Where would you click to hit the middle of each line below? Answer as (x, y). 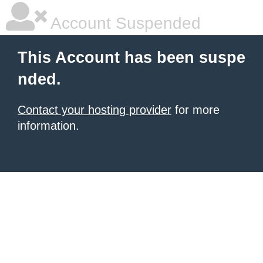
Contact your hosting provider (95, 110)
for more (195, 110)
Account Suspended (124, 23)
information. (48, 126)
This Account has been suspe (131, 58)
